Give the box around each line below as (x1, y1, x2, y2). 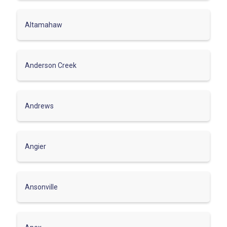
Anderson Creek (25, 61, 77, 69)
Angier (25, 142, 46, 150)
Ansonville (25, 182, 58, 191)
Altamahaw (25, 20, 62, 29)
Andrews (25, 101, 54, 110)
